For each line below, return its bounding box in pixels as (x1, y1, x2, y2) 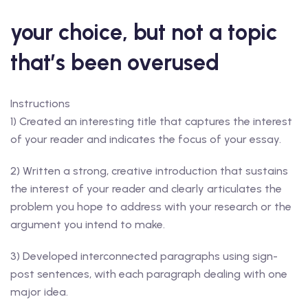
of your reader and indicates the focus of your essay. (10, 133, 281, 146)
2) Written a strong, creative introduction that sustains (10, 164, 288, 177)
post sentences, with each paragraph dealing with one (10, 267, 287, 280)
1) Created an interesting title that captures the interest (10, 115, 292, 128)
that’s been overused (10, 49, 219, 76)
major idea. (10, 285, 68, 298)
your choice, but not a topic (10, 19, 277, 45)
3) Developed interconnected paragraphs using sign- (10, 250, 278, 263)
